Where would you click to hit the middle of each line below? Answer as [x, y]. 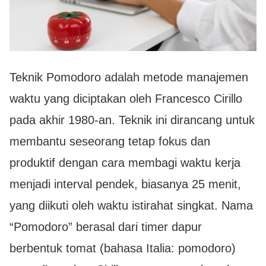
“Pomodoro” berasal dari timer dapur [106, 227]
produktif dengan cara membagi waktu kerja [125, 162]
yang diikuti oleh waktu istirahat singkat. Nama [131, 205]
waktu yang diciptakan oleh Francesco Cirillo [126, 98]
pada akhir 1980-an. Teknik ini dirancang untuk [132, 120]
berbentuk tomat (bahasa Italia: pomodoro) [123, 248]
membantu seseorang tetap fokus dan [110, 141]
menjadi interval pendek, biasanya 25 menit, [125, 184]
